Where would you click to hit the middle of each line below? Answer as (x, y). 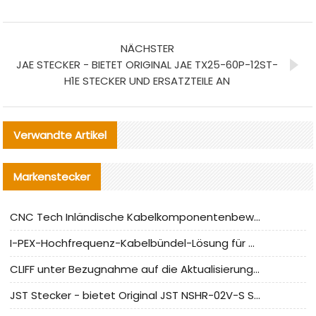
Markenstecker (52, 176)
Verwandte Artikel (60, 135)
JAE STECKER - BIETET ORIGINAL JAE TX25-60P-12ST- (147, 64)
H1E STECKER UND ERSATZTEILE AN (147, 80)
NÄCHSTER (147, 48)
